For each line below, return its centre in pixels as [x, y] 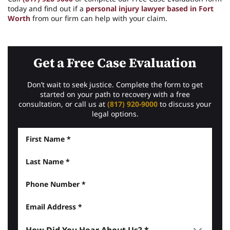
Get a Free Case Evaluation [115, 62]
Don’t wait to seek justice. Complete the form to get [115, 84]
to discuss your [185, 104]
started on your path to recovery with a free [115, 94]
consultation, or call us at [63, 104]
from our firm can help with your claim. [99, 18]
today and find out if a [47, 8]
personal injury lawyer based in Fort [150, 8]
